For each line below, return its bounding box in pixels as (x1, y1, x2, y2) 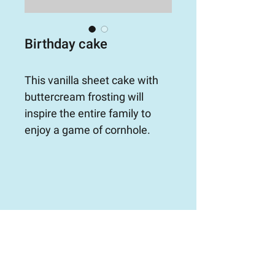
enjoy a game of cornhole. (25, 123, 150, 136)
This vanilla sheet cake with (25, 74, 161, 87)
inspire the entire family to (25, 107, 153, 120)
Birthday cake (25, 36, 107, 52)
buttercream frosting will (25, 90, 146, 103)
